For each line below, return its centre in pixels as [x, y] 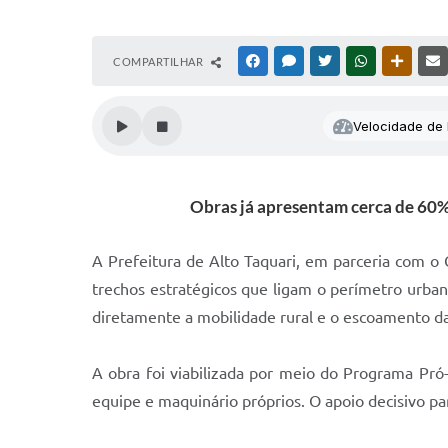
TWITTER [358, 61]
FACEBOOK [292, 61]
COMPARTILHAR [159, 61]
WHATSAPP [400, 61]
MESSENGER [330, 61]
